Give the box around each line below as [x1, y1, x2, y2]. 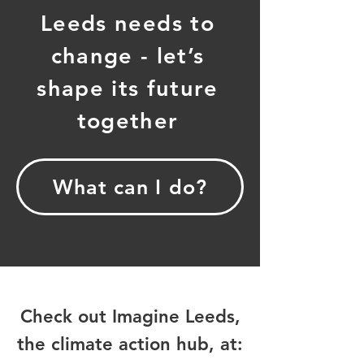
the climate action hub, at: [17, 333, 243, 355]
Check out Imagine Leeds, [19, 305, 240, 327]
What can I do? [52, 175, 208, 199]
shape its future [37, 75, 219, 102]
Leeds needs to [41, 10, 214, 37]
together [76, 107, 179, 134]
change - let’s [50, 42, 205, 69]
